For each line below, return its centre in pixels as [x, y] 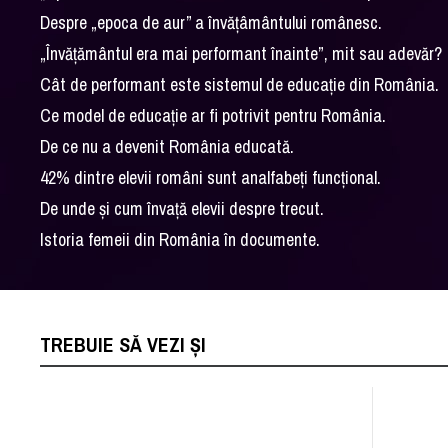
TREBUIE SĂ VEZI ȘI [123, 344]
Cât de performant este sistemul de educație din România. [240, 84]
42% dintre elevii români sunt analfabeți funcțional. [211, 177]
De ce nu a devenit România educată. [167, 146]
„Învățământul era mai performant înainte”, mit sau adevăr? [241, 53]
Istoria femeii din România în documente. [180, 239]
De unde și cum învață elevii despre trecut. [182, 208]
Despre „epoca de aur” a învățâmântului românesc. [211, 22]
